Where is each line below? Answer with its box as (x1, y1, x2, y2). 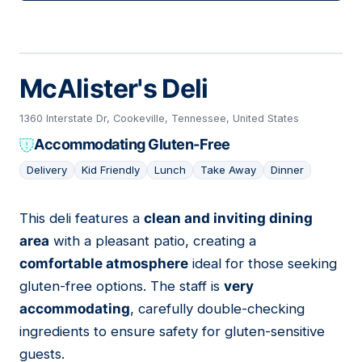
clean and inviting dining (144, 210, 313, 227)
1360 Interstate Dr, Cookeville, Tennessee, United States (19, 112, 299, 125)
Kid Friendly (82, 163, 140, 177)
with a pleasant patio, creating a (49, 233, 256, 250)
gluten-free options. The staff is (19, 278, 224, 295)
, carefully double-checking (130, 301, 305, 318)
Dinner (271, 163, 304, 177)
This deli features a (19, 210, 144, 227)
